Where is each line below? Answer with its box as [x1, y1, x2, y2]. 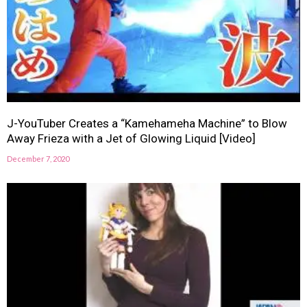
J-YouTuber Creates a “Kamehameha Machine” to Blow [7, 116, 287, 130]
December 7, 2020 [7, 153, 69, 163]
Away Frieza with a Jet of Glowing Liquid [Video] [7, 131, 256, 145]
